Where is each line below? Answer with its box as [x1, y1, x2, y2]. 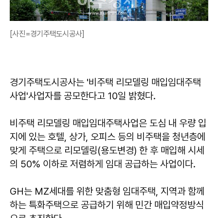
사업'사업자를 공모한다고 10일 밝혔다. [10, 90, 156, 102]
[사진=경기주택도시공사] [10, 29, 85, 38]
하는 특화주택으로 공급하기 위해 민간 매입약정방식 [10, 199, 204, 211]
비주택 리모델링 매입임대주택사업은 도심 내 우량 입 [10, 117, 206, 129]
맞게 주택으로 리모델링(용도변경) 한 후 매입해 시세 [10, 144, 204, 156]
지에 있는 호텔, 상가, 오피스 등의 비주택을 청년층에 [10, 130, 205, 143]
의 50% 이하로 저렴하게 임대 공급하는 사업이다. [10, 158, 196, 170]
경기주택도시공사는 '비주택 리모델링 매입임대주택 [10, 76, 201, 88]
